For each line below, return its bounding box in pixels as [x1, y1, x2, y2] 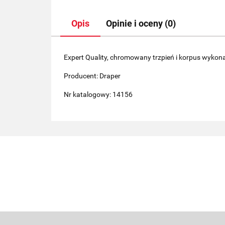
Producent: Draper [64, 72, 121, 80]
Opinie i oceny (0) [106, 18, 176, 29]
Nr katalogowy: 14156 [64, 90, 133, 99]
